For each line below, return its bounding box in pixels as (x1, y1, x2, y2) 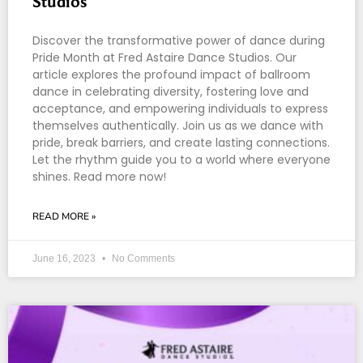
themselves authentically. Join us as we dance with (32, 117, 323, 135)
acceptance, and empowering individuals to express (32, 100, 328, 117)
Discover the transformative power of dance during (32, 32, 325, 49)
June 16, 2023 (32, 253, 98, 265)
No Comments (109, 253, 175, 265)
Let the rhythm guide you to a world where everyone (32, 152, 331, 169)
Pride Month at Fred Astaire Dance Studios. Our (32, 49, 297, 66)
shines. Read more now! (32, 169, 166, 186)
